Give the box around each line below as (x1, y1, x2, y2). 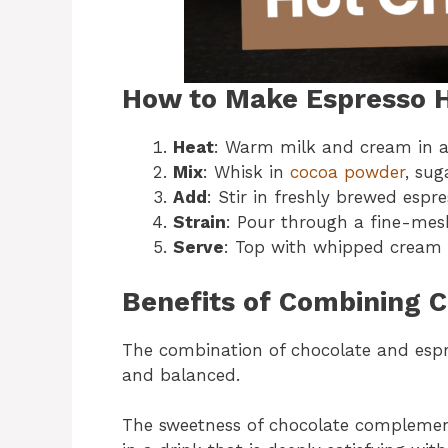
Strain (173, 212, 226, 233)
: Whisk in (203, 162, 290, 183)
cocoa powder (290, 162, 405, 183)
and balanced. (122, 364, 240, 385)
